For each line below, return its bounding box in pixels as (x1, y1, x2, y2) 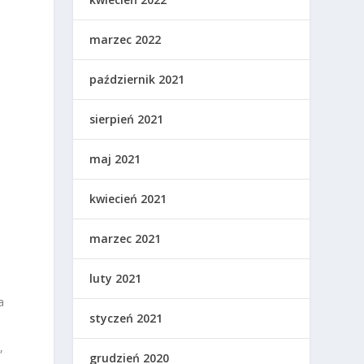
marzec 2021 (89, 231, 162, 247)
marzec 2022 (89, 32, 162, 48)
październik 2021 (89, 71, 185, 88)
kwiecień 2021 (89, 191, 167, 207)
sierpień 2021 (89, 111, 164, 128)
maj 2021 (89, 151, 141, 167)
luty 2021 (89, 271, 142, 287)
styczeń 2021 (89, 310, 163, 327)
